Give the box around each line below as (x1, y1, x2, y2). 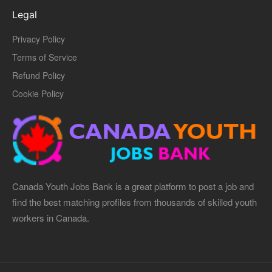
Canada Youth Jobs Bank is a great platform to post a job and (12, 179, 254, 192)
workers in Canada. (12, 211, 89, 224)
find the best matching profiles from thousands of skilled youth (12, 195, 257, 208)
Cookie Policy (12, 87, 64, 100)
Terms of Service (12, 51, 77, 63)
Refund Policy (12, 69, 65, 81)
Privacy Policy (12, 33, 65, 45)
